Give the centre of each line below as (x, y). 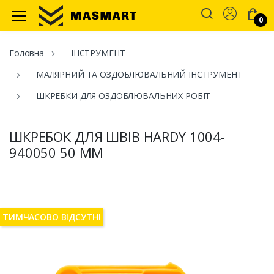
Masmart (61, 22)
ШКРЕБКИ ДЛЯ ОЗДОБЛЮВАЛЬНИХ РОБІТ (123, 96)
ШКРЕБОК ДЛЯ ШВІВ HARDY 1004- (117, 137)
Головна (27, 53)
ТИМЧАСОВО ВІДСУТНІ (52, 217)
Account (252, 13)
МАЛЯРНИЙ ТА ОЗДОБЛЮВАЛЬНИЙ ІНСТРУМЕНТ (139, 75)
